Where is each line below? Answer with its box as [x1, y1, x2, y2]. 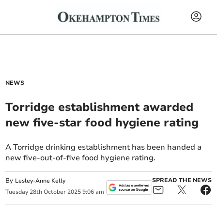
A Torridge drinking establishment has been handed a [5, 142, 202, 153]
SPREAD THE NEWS [152, 176, 212, 185]
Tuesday [5, 188, 29, 196]
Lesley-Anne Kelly [15, 177, 66, 185]
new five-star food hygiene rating [5, 115, 199, 130]
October [44, 188, 66, 196]
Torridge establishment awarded [5, 99, 194, 115]
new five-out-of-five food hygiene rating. [5, 153, 156, 163]
